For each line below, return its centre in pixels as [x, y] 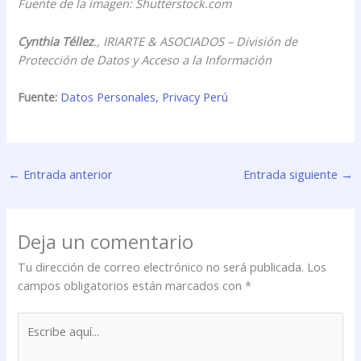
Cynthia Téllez [56, 41]
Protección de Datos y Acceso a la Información [145, 59]
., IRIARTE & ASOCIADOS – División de [196, 41]
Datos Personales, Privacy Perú [145, 97]
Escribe [37, 320]
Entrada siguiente [293, 174]
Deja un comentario [106, 241]
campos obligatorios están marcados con [132, 285]
